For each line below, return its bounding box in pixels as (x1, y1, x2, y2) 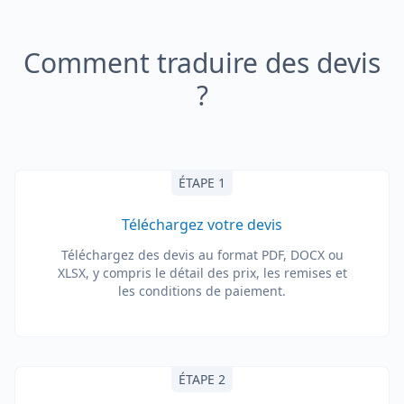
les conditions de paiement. (118, 282, 286, 299)
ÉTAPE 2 (179, 371, 225, 388)
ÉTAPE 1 (179, 174, 225, 191)
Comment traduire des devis (23, 44, 381, 81)
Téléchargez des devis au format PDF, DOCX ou (60, 246, 344, 263)
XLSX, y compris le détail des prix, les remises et (57, 264, 347, 281)
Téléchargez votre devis (122, 215, 282, 234)
